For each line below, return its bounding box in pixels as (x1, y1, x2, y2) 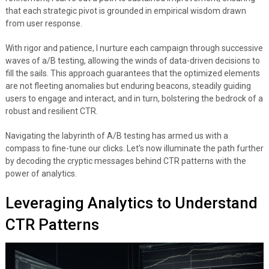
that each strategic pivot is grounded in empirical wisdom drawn (5, 6, 246, 16)
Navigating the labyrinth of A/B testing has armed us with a (5, 131, 228, 141)
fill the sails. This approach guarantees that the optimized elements (5, 68, 260, 79)
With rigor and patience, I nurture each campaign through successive (5, 43, 263, 53)
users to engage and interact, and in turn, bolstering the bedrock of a (5, 94, 263, 104)
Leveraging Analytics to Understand (5, 194, 258, 213)
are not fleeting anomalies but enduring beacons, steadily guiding (5, 81, 251, 91)
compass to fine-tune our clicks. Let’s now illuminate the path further (5, 144, 264, 154)
